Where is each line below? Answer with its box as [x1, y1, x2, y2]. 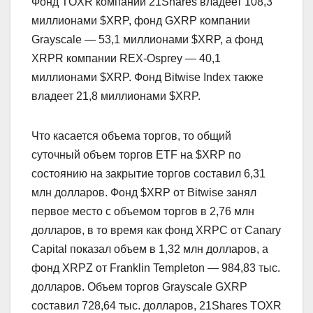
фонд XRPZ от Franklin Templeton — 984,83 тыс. [31, 261, 280, 274]
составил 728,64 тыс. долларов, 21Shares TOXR [31, 299, 282, 312]
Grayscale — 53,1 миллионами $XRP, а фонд [31, 33, 263, 45]
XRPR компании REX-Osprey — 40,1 [31, 52, 221, 64]
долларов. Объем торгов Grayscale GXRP [31, 280, 247, 293]
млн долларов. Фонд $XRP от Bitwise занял [31, 186, 256, 198]
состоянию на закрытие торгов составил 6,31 [31, 167, 265, 180]
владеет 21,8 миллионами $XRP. [31, 89, 201, 102]
